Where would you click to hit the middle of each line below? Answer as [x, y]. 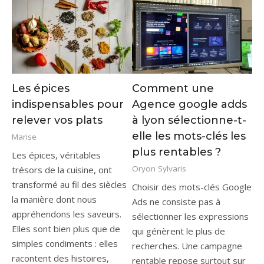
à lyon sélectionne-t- [189, 120]
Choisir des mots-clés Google [192, 187]
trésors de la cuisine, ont [62, 170]
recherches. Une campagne [187, 246]
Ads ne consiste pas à [176, 202]
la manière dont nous [54, 199]
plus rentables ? [176, 152]
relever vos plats [57, 120]
